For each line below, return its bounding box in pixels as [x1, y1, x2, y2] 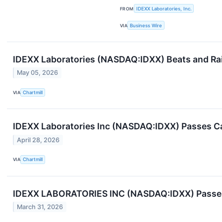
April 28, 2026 [17, 136, 60, 144]
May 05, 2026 [17, 69, 58, 77]
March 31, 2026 [17, 203, 63, 211]
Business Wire [130, 22, 163, 28]
